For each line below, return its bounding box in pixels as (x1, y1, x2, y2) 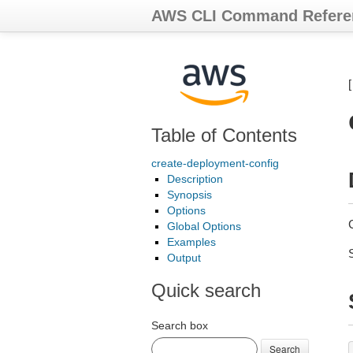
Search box (151, 319, 208, 332)
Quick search (151, 280, 261, 301)
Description (167, 173, 223, 185)
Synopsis (167, 188, 212, 201)
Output (167, 251, 201, 264)
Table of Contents (151, 124, 297, 146)
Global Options (167, 220, 241, 232)
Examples (167, 236, 216, 248)
